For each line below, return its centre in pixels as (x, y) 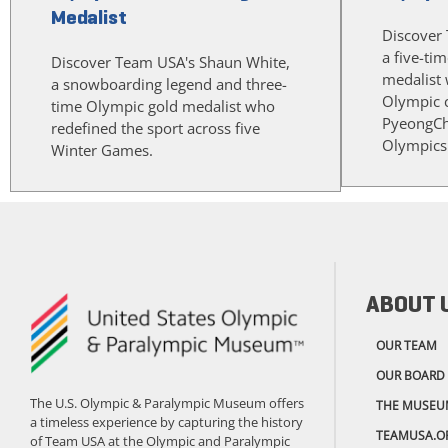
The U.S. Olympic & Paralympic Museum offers (167, 403)
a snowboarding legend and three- (169, 84)
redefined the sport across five (155, 128)
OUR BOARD (410, 376)
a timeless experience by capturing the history (166, 422)
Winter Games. (102, 150)
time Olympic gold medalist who (163, 106)
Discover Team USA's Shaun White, (170, 62)
